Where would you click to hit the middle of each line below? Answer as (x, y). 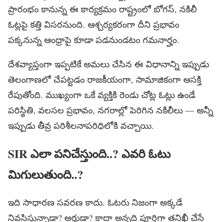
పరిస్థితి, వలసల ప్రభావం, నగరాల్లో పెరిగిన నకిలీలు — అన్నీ (111, 110)
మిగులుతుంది (40, 174)
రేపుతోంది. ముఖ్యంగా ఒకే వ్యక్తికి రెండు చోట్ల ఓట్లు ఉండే (102, 94)
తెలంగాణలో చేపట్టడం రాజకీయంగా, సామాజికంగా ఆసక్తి (105, 79)
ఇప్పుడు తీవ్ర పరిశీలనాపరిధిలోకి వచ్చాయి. (81, 125)
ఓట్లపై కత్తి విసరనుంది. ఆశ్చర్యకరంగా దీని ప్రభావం (94, 24)
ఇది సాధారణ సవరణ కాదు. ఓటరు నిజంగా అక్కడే (95, 202)
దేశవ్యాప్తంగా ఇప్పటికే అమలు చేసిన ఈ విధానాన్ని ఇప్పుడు (109, 64)
